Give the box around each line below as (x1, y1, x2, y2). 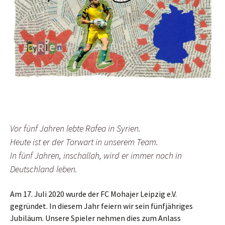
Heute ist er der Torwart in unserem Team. (10, 136, 158, 148)
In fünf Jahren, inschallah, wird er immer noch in (10, 150, 182, 162)
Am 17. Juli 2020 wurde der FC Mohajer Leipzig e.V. (10, 189, 177, 199)
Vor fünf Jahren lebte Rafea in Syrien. (10, 123, 141, 135)
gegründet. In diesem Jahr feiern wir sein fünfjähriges (10, 201, 193, 211)
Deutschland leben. (10, 163, 77, 175)
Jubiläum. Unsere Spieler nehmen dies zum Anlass (10, 213, 181, 223)
